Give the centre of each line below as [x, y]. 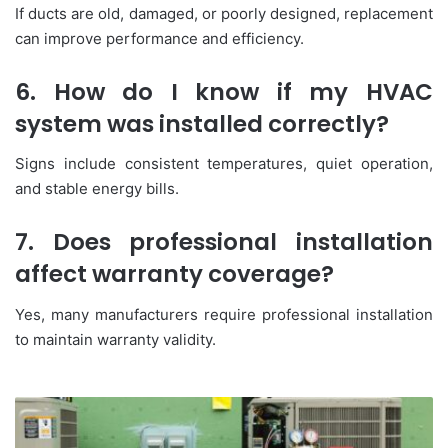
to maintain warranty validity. [115, 339]
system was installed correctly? [202, 123]
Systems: [42, 426]
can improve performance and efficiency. [159, 38]
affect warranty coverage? [174, 274]
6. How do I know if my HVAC [224, 91]
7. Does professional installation [224, 242]
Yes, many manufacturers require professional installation [224, 314]
